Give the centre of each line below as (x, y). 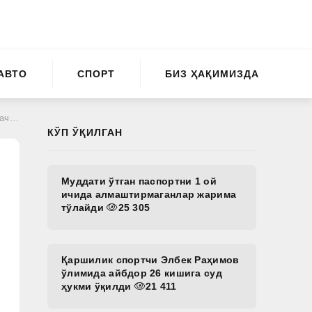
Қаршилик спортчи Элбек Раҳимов (150, 260)
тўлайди (84, 208)
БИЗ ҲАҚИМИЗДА (212, 73)
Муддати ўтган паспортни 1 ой (139, 181)
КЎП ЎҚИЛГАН (85, 132)
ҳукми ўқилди (98, 286)
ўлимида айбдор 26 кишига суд (142, 273)
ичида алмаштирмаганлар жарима (149, 194)
